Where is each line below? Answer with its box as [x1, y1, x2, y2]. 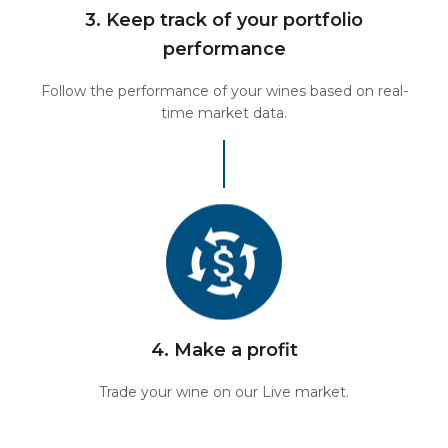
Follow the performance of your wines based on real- [40, 82, 408, 100]
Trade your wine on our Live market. [99, 383, 349, 401]
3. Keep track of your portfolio [85, 9, 363, 31]
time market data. [161, 104, 287, 122]
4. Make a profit [150, 339, 298, 361]
